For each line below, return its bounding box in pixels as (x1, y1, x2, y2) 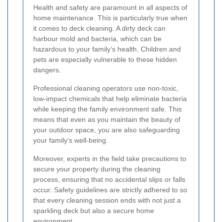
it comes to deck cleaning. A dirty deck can (33, 24, 166, 33)
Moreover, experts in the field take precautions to (33, 155, 186, 163)
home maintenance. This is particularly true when (33, 14, 187, 22)
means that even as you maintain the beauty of (33, 115, 180, 124)
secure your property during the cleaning (33, 165, 161, 173)
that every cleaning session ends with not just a (33, 196, 181, 205)
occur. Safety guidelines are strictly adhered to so (33, 186, 187, 194)
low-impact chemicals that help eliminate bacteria (33, 95, 187, 103)
